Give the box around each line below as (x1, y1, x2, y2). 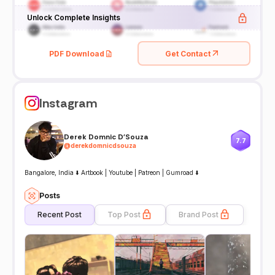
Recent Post (37, 210, 82, 219)
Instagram (39, 95, 97, 112)
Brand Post (179, 210, 219, 219)
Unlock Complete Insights (26, 12, 120, 21)
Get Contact (165, 48, 211, 58)
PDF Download (49, 48, 104, 58)
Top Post (107, 210, 141, 219)
